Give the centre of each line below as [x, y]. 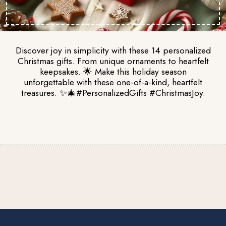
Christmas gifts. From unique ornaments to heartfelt [113, 61]
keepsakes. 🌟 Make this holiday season [113, 71]
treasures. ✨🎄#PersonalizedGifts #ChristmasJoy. [113, 93]
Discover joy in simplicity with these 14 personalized [113, 50]
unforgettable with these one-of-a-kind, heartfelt [113, 82]
